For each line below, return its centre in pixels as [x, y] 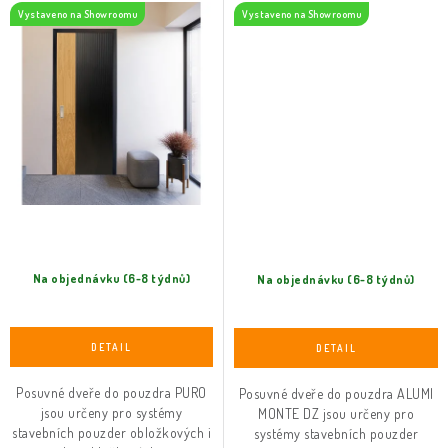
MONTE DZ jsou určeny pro [336, 413]
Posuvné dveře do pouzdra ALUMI [336, 393]
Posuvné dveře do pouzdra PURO [111, 392]
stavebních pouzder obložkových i [111, 432]
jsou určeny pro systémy [111, 412]
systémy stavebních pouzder [336, 433]
